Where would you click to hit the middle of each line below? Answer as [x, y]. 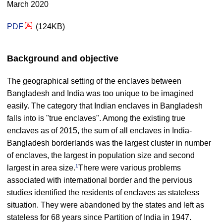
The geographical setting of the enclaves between [94, 81]
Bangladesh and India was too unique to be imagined [100, 93]
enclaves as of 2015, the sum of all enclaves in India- [99, 131]
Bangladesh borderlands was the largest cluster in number [109, 143]
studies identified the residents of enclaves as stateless [103, 193]
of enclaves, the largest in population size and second [101, 155]
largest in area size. [41, 168]
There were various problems [130, 168]
